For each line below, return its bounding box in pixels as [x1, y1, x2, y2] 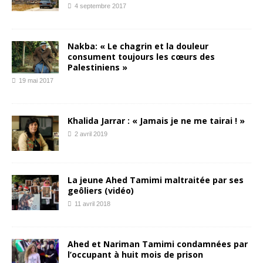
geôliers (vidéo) [68, 184, 134, 196]
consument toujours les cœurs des [68, 50, 215, 62]
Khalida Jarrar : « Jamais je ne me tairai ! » [68, 114, 245, 126]
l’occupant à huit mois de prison [68, 248, 203, 260]
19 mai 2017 [19, 76, 53, 84]
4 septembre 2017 [75, 2, 126, 9]
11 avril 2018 [75, 200, 110, 207]
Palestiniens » [68, 61, 127, 73]
